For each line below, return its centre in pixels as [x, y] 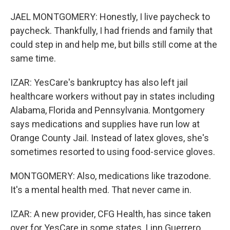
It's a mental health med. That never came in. [101, 190]
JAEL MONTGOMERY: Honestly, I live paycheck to [110, 17]
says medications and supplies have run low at [105, 124]
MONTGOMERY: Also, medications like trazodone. [111, 176]
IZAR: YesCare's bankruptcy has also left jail [99, 82]
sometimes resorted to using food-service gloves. [113, 152]
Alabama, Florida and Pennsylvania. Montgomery [108, 110]
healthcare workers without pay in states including [112, 96]
